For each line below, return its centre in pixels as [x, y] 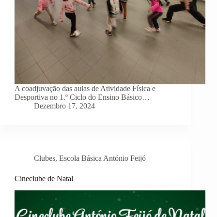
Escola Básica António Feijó [102, 158]
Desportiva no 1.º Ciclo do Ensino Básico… [82, 97]
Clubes [45, 158]
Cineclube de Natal [44, 179]
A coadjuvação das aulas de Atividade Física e [85, 89]
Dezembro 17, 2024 [64, 106]
